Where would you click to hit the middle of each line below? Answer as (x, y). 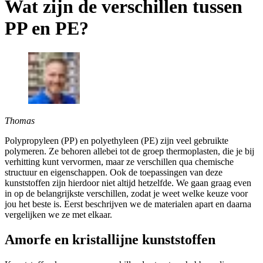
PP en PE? (47, 28)
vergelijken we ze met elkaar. (58, 214)
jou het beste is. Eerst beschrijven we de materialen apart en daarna (128, 204)
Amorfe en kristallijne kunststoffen (110, 239)
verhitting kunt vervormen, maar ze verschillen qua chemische (119, 161)
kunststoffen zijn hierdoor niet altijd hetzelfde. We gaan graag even (128, 183)
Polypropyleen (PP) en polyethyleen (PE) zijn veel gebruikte (117, 140)
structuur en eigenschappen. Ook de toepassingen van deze (114, 172)
